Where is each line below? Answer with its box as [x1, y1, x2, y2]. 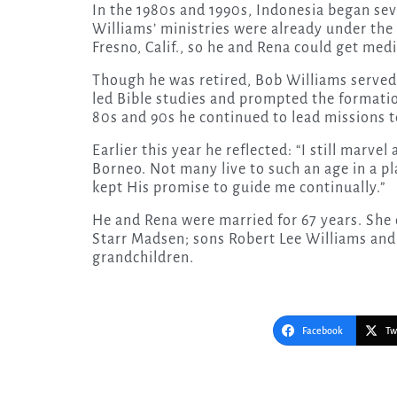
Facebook [302, 324, 343, 336]
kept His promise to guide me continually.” [92, 179, 385, 196]
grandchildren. [92, 249, 194, 266]
